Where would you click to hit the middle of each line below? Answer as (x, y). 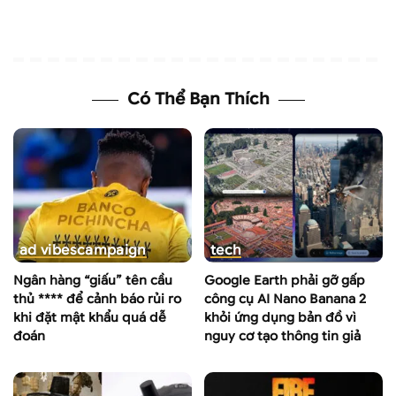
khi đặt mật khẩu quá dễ (90, 317)
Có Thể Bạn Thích (198, 99)
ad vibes (48, 249)
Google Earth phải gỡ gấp (285, 280)
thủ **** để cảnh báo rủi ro (97, 298)
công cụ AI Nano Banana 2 (285, 298)
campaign (111, 249)
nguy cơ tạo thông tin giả (282, 335)
